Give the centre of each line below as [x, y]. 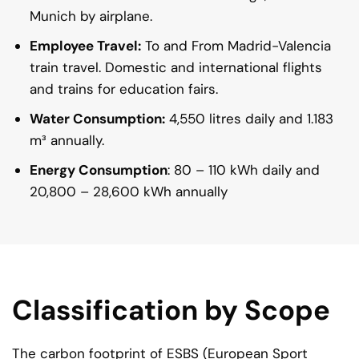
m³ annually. [67, 140]
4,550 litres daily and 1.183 [250, 119]
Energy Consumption [99, 170]
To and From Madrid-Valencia [236, 45]
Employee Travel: [86, 45]
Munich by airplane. [91, 16]
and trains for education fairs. [124, 89]
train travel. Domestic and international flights [176, 67]
